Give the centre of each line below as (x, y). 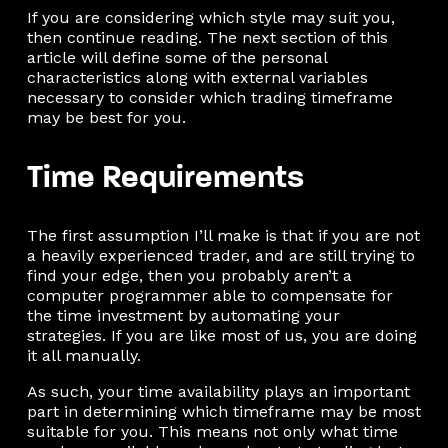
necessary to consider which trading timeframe (209, 97)
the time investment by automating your (183, 315)
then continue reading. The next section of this (207, 37)
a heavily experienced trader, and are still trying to (220, 255)
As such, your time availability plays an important (218, 391)
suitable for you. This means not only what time (212, 431)
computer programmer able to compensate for (209, 295)
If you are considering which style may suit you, (210, 17)
